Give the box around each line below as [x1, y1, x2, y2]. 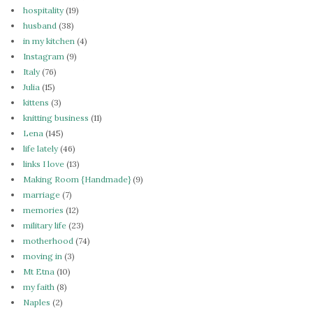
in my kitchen [23, 35, 75, 46]
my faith [23, 281, 54, 292]
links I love [23, 158, 64, 169]
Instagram [23, 50, 64, 61]
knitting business [23, 112, 89, 123]
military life [23, 219, 66, 231]
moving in [23, 250, 62, 261]
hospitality [23, 4, 64, 15]
